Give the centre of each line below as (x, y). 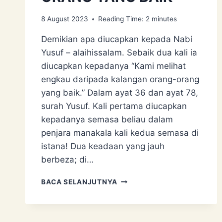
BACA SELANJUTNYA (79, 182)
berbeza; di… (67, 160)
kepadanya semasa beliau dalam (107, 120)
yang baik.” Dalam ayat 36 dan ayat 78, (120, 93)
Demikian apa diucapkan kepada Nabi (117, 39)
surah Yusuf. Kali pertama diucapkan (114, 106)
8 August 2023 (65, 19)
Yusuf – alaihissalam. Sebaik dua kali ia (119, 53)
